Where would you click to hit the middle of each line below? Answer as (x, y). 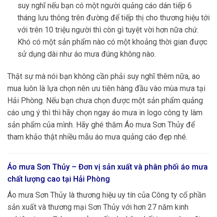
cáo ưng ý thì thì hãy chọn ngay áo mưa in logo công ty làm (105, 113)
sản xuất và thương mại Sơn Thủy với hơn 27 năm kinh (98, 207)
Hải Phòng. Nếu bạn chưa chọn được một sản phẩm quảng (105, 101)
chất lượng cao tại (40, 179)
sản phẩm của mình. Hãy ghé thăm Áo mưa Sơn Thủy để (101, 125)
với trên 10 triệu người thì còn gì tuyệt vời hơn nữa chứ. (108, 30)
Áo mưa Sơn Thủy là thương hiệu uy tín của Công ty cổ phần (107, 195)
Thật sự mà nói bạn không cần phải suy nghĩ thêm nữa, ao (104, 77)
